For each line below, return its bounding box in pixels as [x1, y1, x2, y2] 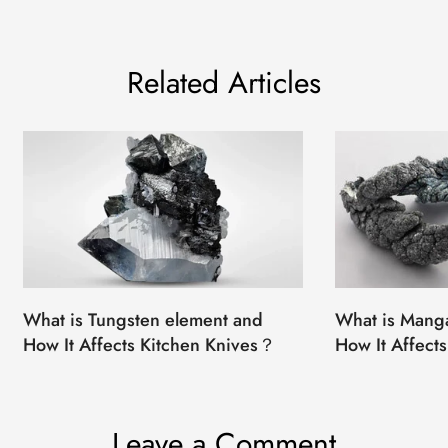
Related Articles [127, 61, 321, 104]
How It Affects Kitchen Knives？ [23, 332, 276, 359]
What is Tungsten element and [23, 307, 263, 334]
